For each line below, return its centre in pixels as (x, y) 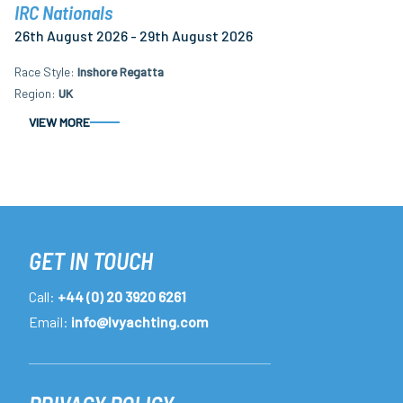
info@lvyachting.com (140, 322)
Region (33, 94)
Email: (50, 322)
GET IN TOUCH (91, 261)
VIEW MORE (59, 122)
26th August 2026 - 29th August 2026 (134, 35)
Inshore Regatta (121, 71)
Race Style (42, 71)
